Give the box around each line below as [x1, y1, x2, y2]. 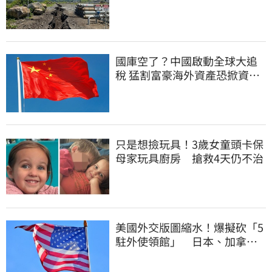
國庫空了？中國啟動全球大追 [115, 53, 257, 69]
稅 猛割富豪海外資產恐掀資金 [115, 67, 260, 83]
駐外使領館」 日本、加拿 [115, 233, 246, 249]
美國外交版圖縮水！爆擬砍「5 [115, 219, 263, 235]
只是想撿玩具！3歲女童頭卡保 [115, 135, 263, 152]
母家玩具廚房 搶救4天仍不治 [115, 149, 263, 166]
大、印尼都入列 [115, 246, 192, 263]
